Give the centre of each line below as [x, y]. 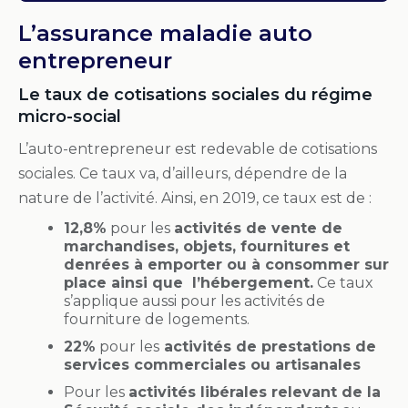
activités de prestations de [268, 346]
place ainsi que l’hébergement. [189, 282]
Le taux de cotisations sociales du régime [195, 94]
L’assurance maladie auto [165, 33]
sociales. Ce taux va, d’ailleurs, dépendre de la [183, 173]
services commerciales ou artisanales [212, 364]
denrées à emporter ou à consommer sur [226, 264]
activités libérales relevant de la [255, 392]
